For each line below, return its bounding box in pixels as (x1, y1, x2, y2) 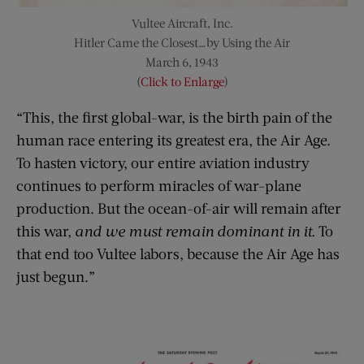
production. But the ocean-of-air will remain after (16, 198, 341, 217)
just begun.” (16, 266, 95, 285)
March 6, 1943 (145, 54, 219, 69)
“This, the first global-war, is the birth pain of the (16, 107, 332, 126)
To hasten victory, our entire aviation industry (16, 153, 310, 171)
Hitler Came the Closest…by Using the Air (74, 34, 290, 50)
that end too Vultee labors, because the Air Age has (16, 244, 340, 262)
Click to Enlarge (140, 73, 224, 89)
